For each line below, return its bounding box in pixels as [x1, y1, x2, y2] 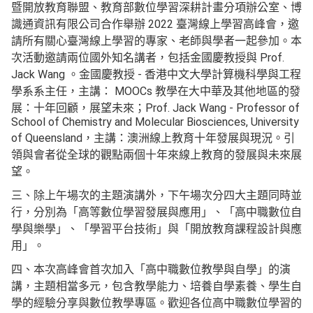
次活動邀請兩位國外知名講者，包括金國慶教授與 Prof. [11, 51, 284, 64]
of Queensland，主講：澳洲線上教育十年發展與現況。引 [11, 131, 295, 145]
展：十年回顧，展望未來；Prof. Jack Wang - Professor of [11, 101, 300, 115]
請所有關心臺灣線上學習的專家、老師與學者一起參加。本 [11, 34, 302, 48]
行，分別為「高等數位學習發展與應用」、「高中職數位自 [11, 205, 302, 219]
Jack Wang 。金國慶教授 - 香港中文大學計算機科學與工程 [11, 68, 301, 81]
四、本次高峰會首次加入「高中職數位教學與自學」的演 [11, 263, 291, 276]
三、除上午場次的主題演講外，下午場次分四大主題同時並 [11, 189, 302, 202]
